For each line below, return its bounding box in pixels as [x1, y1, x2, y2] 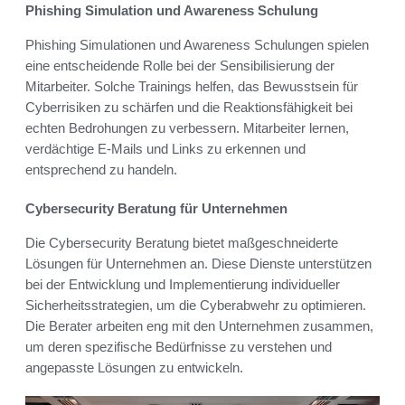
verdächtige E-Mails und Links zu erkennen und [25, 141, 306, 157]
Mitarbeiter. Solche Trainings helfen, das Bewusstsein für [25, 79, 358, 95]
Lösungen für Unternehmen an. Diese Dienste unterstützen [25, 256, 372, 272]
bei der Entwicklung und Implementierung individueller [25, 277, 340, 293]
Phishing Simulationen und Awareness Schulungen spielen [25, 37, 369, 53]
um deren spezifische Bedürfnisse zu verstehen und [25, 339, 332, 355]
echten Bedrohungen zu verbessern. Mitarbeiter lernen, [25, 120, 349, 137]
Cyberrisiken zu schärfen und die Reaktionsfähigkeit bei [25, 99, 353, 116]
